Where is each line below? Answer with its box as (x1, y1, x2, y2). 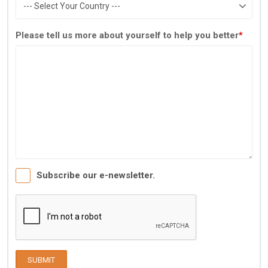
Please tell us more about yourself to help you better (16, 30, 239, 41)
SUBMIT (28, 255, 55, 264)
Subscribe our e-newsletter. (36, 170, 155, 181)
